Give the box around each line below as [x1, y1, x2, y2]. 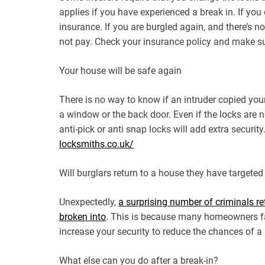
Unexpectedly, [59, 196, 118, 208]
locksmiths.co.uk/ [59, 138, 134, 150]
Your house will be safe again [59, 64, 182, 76]
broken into [59, 211, 106, 222]
